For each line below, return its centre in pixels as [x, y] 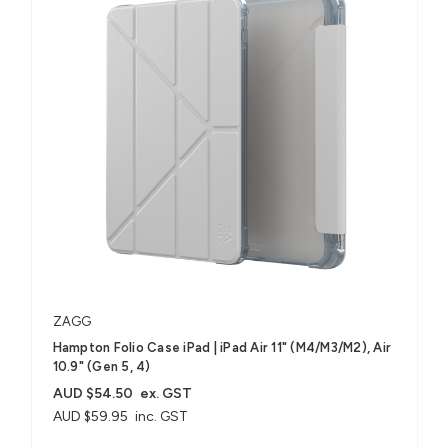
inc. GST [162, 417]
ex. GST [166, 394]
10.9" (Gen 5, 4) [101, 367]
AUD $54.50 [92, 394]
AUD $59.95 [90, 417]
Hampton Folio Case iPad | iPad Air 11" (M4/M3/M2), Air [221, 348]
